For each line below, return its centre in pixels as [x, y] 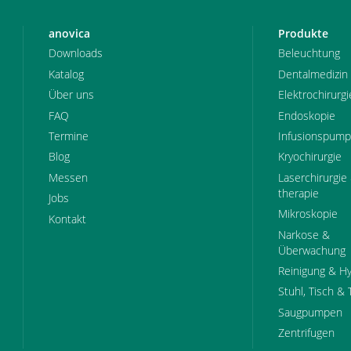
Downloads [76, 53]
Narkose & [304, 234]
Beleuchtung [309, 53]
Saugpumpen [310, 312]
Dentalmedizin [313, 74]
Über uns [71, 95]
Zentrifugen [306, 333]
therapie [298, 193]
